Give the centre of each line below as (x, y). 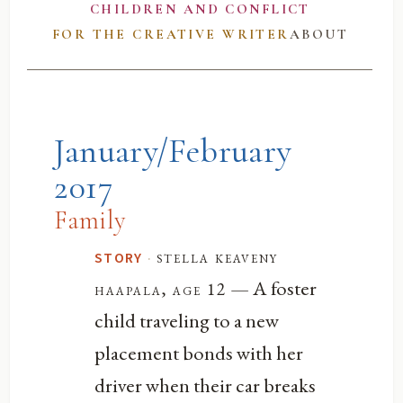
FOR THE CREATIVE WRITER (170, 35)
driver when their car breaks (206, 385)
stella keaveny (217, 256)
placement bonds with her (199, 352)
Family (90, 219)
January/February (173, 151)
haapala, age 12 (161, 289)
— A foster (272, 287)
